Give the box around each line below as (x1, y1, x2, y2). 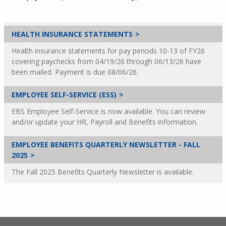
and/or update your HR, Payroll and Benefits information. (11, 117, 198, 127)
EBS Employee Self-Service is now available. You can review (11, 106, 205, 116)
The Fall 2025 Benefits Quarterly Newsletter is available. (11, 167, 194, 177)
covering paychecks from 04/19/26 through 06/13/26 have (11, 56, 201, 66)
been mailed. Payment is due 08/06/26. (11, 67, 138, 77)
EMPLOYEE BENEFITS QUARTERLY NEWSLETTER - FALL (11, 140, 200, 149)
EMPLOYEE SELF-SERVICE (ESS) (11, 90, 117, 99)
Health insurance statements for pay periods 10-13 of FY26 (11, 46, 205, 55)
